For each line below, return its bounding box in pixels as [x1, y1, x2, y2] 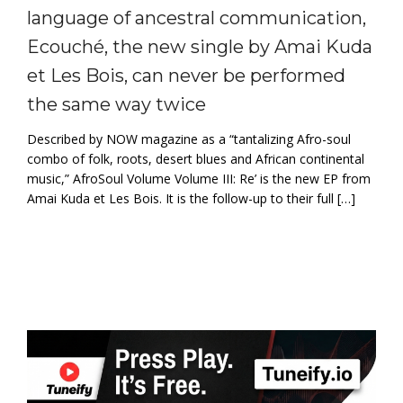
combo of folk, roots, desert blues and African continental [27, 149, 364, 167]
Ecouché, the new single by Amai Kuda [27, 35, 372, 58]
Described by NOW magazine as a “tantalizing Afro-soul [27, 130, 351, 148]
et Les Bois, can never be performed [27, 64, 345, 86]
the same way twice [27, 93, 206, 115]
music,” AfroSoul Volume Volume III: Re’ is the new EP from [27, 169, 371, 187]
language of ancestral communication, [27, 6, 366, 29]
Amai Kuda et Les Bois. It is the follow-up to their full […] [27, 189, 355, 207]
